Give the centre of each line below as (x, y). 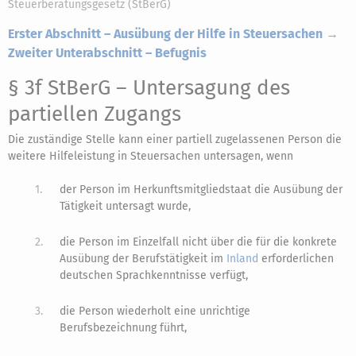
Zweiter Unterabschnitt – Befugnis (107, 53)
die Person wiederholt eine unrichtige (155, 311)
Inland (243, 259)
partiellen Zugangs (95, 114)
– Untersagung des (200, 88)
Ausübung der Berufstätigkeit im (143, 259)
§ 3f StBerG (59, 88)
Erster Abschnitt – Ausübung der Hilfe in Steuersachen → (173, 34)
